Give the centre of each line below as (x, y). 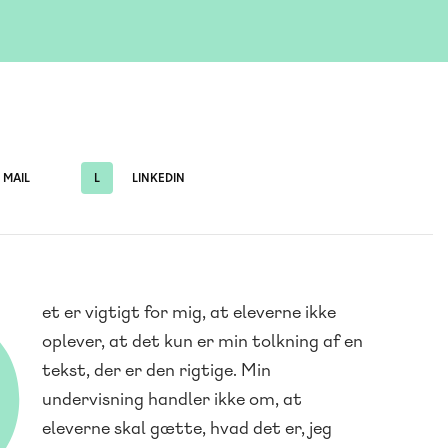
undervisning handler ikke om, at (172, 399)
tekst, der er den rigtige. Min (156, 370)
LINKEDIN (157, 178)
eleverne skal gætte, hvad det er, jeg (187, 428)
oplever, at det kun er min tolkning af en (202, 341)
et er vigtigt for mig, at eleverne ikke (189, 312)
